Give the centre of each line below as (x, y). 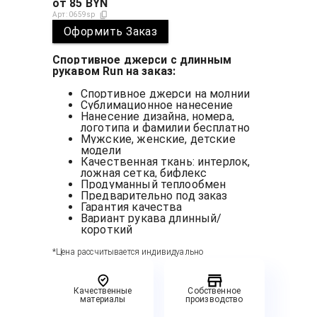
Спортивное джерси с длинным (142, 60)
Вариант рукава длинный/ (151, 219)
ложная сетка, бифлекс (144, 173)
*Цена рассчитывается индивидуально (128, 252)
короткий (108, 230)
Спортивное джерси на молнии (167, 94)
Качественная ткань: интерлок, (166, 162)
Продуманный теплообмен (154, 185)
